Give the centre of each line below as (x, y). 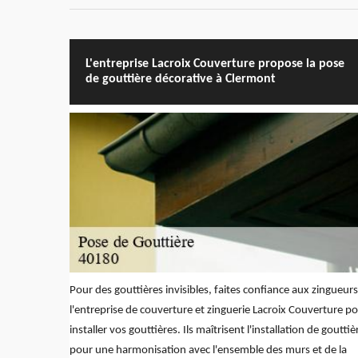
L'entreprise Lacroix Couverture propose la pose (215, 64)
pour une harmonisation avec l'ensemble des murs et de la (208, 350)
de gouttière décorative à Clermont (181, 79)
